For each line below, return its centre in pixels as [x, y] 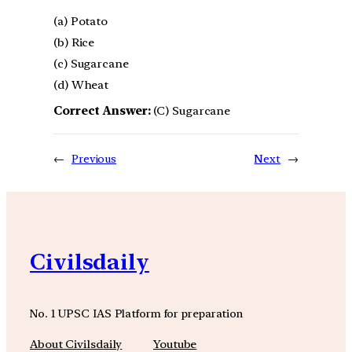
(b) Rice [74, 42]
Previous [94, 158]
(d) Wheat [81, 84]
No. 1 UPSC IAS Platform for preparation [137, 313]
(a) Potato [81, 21]
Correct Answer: [102, 110]
